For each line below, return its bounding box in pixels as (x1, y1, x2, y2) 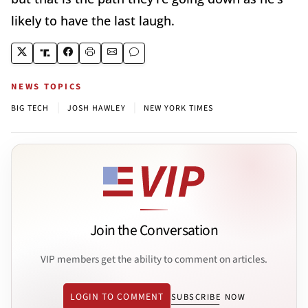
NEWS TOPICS (11, 80, 82, 93)
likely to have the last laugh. (11, 12, 178, 29)
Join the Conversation (89, 220, 219, 242)
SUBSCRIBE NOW (170, 291, 246, 304)
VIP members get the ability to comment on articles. (41, 251, 267, 267)
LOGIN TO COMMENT (69, 290, 164, 304)
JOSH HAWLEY (67, 102, 126, 114)
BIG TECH (11, 102, 49, 114)
